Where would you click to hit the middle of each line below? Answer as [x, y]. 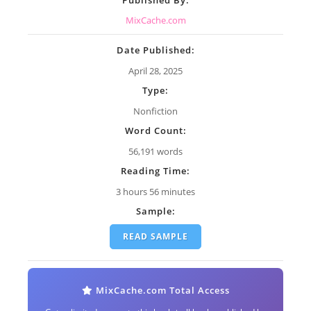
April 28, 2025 [155, 71]
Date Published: [155, 50]
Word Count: [155, 131]
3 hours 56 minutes [155, 191]
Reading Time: [155, 170]
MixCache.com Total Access [161, 291]
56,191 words [155, 151]
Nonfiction [155, 111]
